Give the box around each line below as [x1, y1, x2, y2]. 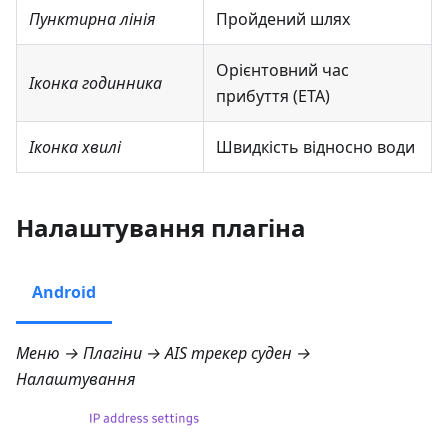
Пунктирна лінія [29, 7, 156, 30]
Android [32, 280, 96, 303]
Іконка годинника [29, 71, 162, 94]
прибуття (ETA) [216, 84, 330, 107]
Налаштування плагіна [16, 210, 306, 244]
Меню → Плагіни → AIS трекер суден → [16, 341, 311, 364]
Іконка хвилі [29, 135, 121, 158]
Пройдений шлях [216, 7, 350, 30]
